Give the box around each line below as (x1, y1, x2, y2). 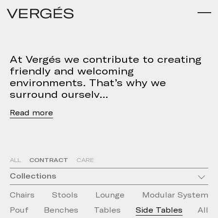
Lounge (95, 191, 125, 200)
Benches (44, 206, 79, 215)
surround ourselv (10, 89, 99, 100)
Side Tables (135, 206, 182, 215)
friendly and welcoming (10, 65, 134, 77)
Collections (10, 172, 56, 181)
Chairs (10, 191, 35, 200)
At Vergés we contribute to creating (10, 54, 201, 65)
